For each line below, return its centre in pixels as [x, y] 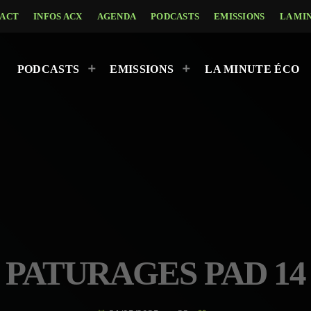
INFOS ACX [58, 16]
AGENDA [117, 16]
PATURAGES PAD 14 [155, 273]
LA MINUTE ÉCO [252, 69]
